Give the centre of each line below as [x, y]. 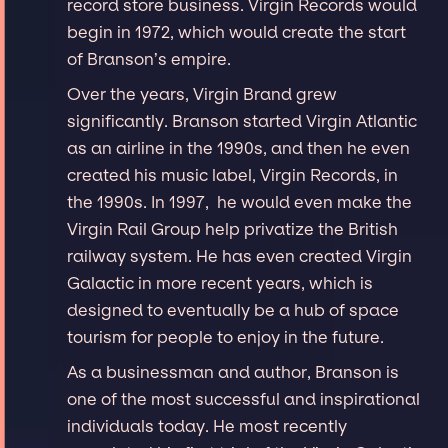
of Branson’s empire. [149, 58]
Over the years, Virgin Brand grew [202, 93]
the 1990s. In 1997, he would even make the [240, 201]
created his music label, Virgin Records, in [233, 174]
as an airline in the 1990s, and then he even [239, 147]
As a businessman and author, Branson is [233, 371]
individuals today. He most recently [207, 425]
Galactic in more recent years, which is [220, 282]
